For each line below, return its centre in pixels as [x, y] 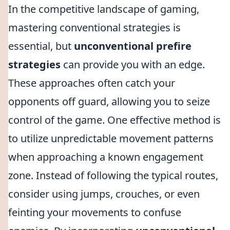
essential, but [41, 46]
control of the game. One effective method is [114, 120]
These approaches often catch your [92, 83]
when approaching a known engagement [106, 157]
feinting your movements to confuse [95, 212]
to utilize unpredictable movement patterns [111, 138]
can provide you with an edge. [133, 64]
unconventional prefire [133, 46]
